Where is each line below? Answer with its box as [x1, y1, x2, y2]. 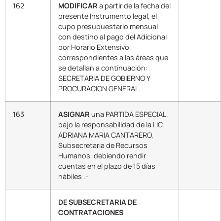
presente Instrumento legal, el [58, 11, 157, 21]
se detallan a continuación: [58, 63, 147, 73]
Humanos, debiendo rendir [58, 150, 146, 160]
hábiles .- [58, 171, 88, 181]
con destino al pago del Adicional [58, 32, 167, 41]
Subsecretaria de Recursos [58, 140, 147, 150]
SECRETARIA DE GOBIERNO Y [58, 73, 150, 83]
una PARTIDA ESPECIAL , [90, 109, 169, 119]
